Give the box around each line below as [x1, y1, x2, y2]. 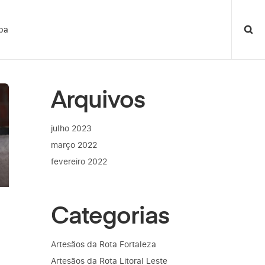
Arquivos [51, 82, 145, 114]
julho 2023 [51, 122, 92, 134]
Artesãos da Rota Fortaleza [51, 238, 156, 250]
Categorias [51, 198, 169, 230]
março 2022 [51, 139, 97, 150]
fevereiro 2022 [51, 156, 107, 167]
